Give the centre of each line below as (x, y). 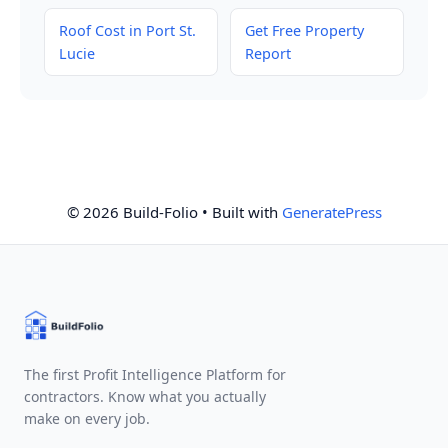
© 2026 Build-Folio (132, 211)
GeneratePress (331, 211)
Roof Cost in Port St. (127, 30)
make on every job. (87, 418)
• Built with (239, 211)
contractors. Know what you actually (145, 396)
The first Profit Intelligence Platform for (155, 374)
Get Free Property (304, 30)
